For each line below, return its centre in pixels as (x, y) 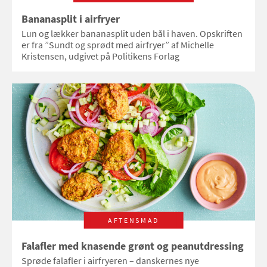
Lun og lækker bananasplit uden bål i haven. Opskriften (132, 34)
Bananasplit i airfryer (71, 19)
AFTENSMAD (133, 220)
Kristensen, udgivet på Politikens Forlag (100, 56)
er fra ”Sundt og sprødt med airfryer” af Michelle (118, 45)
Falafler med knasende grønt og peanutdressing (133, 246)
